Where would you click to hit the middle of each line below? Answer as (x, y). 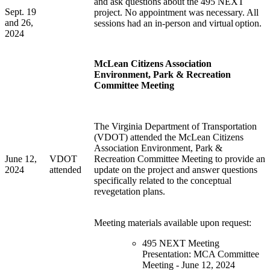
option (247, 24)
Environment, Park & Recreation (162, 75)
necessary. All (231, 13)
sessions (111, 24)
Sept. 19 (20, 12)
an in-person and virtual (187, 24)
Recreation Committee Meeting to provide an (180, 159)
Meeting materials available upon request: (173, 223)
